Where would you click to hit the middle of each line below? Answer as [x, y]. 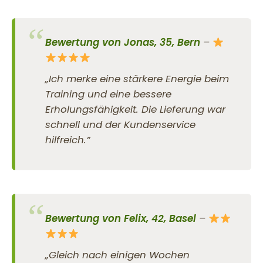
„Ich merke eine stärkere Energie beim [137, 79]
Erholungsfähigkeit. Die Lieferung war [136, 109]
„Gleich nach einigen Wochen [118, 254]
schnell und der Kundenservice [121, 125]
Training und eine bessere [109, 94]
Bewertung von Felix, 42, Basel [121, 218]
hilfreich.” [68, 140]
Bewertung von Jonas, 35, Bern [123, 43]
